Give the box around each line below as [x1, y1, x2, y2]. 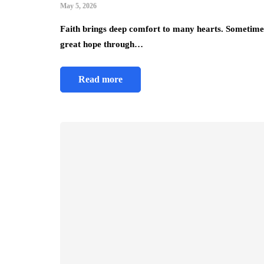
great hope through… [60, 39, 143, 49]
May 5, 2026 [60, 2, 97, 11]
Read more [78, 74, 123, 85]
